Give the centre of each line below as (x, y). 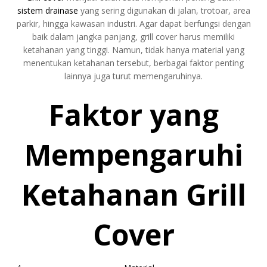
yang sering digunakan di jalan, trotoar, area (164, 10)
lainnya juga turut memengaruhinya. (133, 76)
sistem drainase (47, 10)
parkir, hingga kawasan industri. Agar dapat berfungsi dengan (133, 23)
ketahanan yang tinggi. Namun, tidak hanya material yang (133, 49)
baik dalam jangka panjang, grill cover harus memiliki (133, 36)
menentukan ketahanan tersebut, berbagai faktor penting (133, 63)
